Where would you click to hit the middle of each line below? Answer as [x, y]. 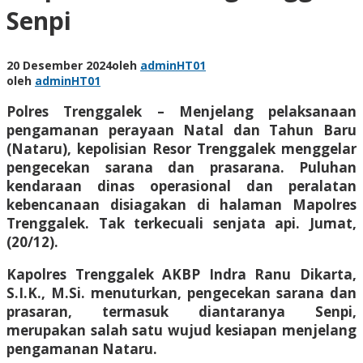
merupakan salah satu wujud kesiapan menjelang [181, 330]
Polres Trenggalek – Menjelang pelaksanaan [181, 111]
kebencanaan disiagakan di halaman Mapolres [181, 204]
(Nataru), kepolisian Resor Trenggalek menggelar [181, 148]
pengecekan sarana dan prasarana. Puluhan [181, 167]
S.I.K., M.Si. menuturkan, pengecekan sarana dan [181, 293]
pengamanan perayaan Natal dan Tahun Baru [181, 130]
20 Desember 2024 [59, 65]
